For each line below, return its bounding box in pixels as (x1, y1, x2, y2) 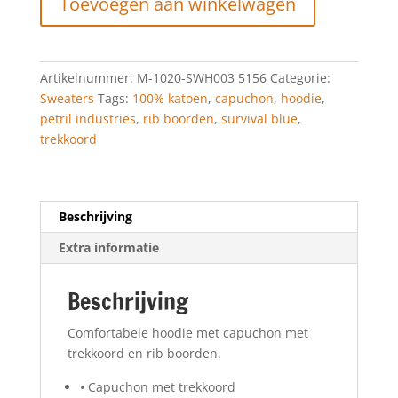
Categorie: (269, 69, 330, 87)
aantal (38, 57, 76, 75)
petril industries (39, 110, 136, 128)
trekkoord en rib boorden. (67, 345, 221, 362)
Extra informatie (58, 239, 159, 257)
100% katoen (131, 90, 208, 107)
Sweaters (39, 90, 94, 107)
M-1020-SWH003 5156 (136, 69, 267, 87)
